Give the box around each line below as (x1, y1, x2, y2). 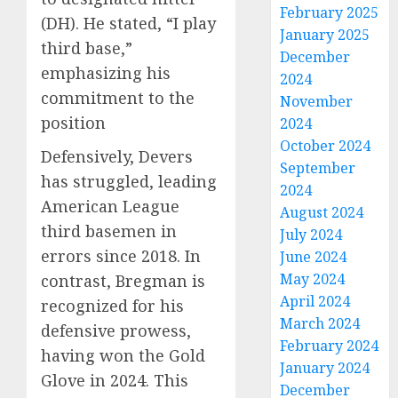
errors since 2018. (41, 245, 180, 267)
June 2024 (280, 247, 347, 267)
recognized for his (41, 295, 184, 316)
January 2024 (280, 358, 370, 378)
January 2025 (280, 25, 370, 44)
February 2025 (280, 3, 379, 22)
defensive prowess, (41, 320, 191, 341)
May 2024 (280, 269, 346, 289)
